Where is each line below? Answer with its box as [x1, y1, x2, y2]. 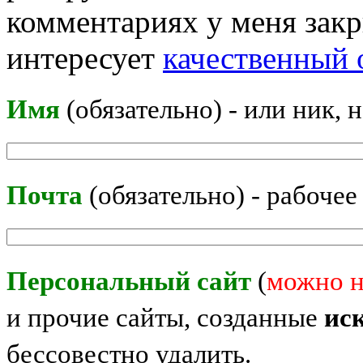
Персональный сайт [6, 267, 251, 297]
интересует [6, 41, 163, 76]
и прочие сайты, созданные [6, 303, 324, 333]
